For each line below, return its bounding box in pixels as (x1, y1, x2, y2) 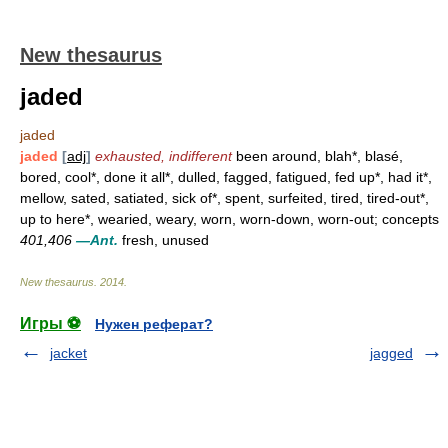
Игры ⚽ (20, 315, 81, 332)
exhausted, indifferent (95, 148, 232, 164)
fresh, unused (118, 232, 209, 248)
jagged (370, 345, 413, 361)
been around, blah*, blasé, (232, 148, 403, 164)
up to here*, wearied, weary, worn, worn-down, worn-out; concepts (20, 211, 439, 227)
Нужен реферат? (95, 316, 213, 332)
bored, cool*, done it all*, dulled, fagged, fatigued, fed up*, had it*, (20, 169, 432, 185)
